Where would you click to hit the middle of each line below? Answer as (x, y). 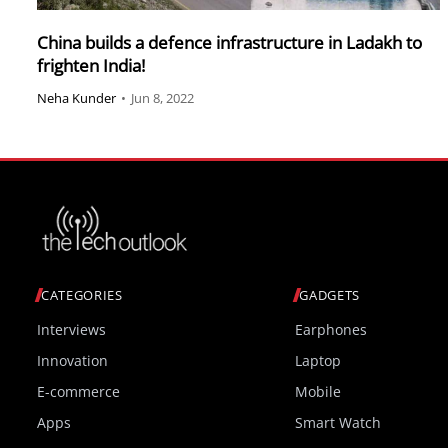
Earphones (331, 330)
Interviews (71, 330)
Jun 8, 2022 (162, 98)
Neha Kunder (76, 98)
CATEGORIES (82, 295)
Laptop (318, 361)
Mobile (318, 392)
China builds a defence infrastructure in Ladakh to (229, 42)
